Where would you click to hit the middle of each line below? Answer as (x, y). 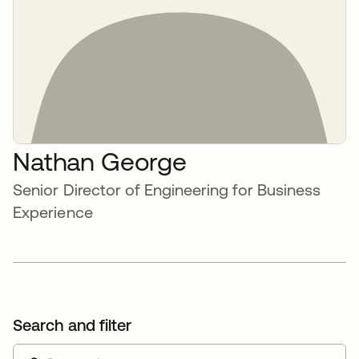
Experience (53, 212)
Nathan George (100, 161)
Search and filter (73, 325)
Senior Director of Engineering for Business (167, 190)
